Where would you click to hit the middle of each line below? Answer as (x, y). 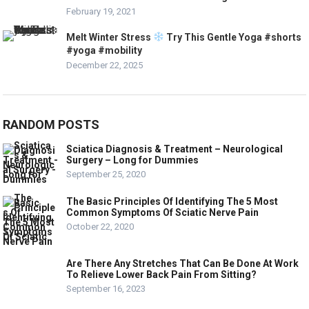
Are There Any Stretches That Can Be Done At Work (183, 263)
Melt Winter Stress (110, 37)
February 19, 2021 (101, 11)
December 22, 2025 (105, 65)
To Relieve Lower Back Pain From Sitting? (162, 274)
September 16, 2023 (106, 288)
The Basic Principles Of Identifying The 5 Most (172, 201)
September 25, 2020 (106, 174)
